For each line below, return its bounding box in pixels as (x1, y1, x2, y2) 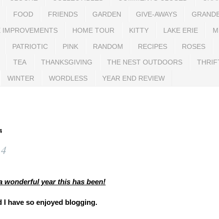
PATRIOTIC (12, 42, 48, 50)
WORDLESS (49, 74, 88, 83)
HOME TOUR (72, 26, 114, 34)
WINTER (7, 74, 34, 83)
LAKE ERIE (163, 26, 198, 34)
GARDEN (92, 10, 121, 18)
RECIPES (138, 42, 167, 50)
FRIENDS (48, 10, 78, 18)
